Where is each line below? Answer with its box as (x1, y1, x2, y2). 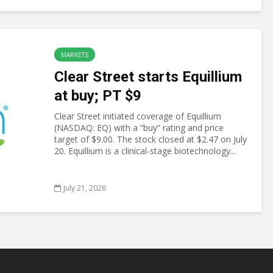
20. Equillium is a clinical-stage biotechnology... (54, 145, 236, 157)
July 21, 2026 (63, 183, 106, 193)
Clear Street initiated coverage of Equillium (54, 110, 221, 122)
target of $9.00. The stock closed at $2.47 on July (54, 133, 247, 145)
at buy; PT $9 (54, 87, 141, 104)
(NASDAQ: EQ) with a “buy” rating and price (54, 122, 224, 133)
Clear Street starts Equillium (54, 68, 242, 85)
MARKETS (61, 51, 88, 59)
